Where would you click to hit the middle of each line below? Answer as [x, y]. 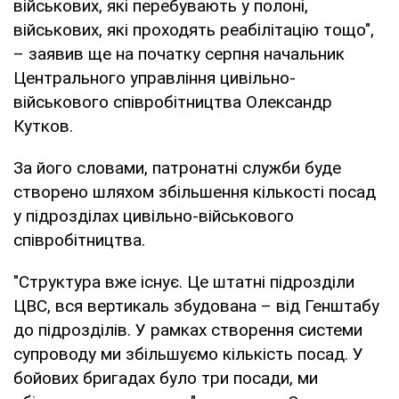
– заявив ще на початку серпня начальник [179, 53]
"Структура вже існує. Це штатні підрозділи [184, 281]
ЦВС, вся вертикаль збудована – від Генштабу [196, 305]
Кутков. [43, 126]
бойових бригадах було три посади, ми [166, 378]
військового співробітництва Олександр [173, 102]
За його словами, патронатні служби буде [177, 167]
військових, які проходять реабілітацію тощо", [194, 29]
